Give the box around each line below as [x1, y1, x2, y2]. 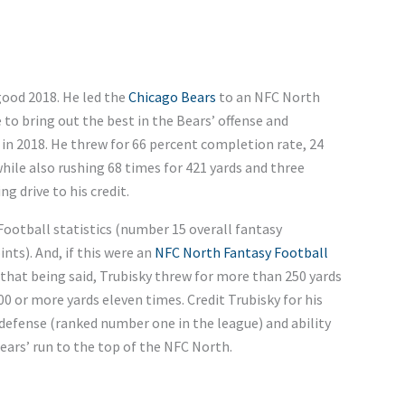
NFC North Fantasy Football [154, 243, 328, 262]
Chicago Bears [127, 88, 216, 107]
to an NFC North [215, 88, 320, 107]
